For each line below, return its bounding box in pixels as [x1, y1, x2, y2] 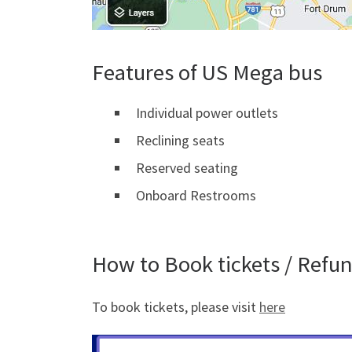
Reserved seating [136, 159, 238, 178]
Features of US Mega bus [92, 58, 322, 87]
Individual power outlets [136, 104, 278, 123]
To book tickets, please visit [92, 297, 259, 316]
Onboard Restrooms [136, 186, 256, 205]
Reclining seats [136, 131, 225, 150]
